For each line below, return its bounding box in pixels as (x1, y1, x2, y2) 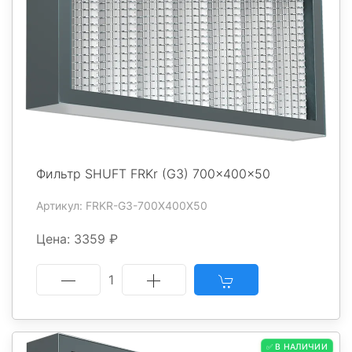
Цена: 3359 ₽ (36, 231, 118, 247)
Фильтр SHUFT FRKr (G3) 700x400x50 (36, 166, 270, 182)
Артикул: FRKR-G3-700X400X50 (36, 199, 207, 213)
